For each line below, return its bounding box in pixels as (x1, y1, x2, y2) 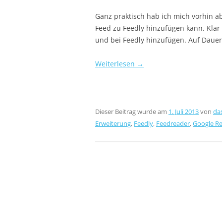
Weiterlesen (95, 59, 137, 68)
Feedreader (156, 119, 190, 128)
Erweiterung (95, 119, 131, 128)
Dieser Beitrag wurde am (95, 107, 168, 116)
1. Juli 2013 (168, 107, 199, 116)
